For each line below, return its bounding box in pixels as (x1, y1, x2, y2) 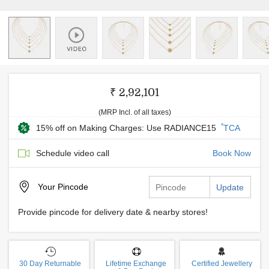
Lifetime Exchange (106, 259, 166, 268)
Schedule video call (36, 148, 109, 158)
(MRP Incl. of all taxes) (98, 108, 171, 116)
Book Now (213, 148, 251, 158)
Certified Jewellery (191, 259, 252, 268)
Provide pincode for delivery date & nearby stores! (18, 207, 208, 217)
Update (216, 183, 244, 192)
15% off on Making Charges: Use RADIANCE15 (36, 123, 219, 133)
